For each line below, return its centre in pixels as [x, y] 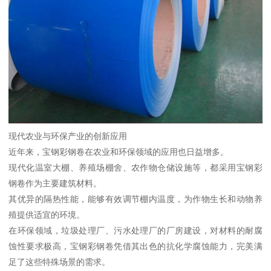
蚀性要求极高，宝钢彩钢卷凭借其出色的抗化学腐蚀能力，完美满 [135, 246]
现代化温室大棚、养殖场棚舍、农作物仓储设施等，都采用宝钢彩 [135, 167]
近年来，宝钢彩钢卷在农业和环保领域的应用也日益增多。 [119, 152]
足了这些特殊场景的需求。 [60, 262]
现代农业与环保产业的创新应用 [68, 136]
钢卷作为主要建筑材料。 [55, 183]
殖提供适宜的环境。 [47, 214]
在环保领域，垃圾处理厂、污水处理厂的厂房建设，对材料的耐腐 [135, 230]
